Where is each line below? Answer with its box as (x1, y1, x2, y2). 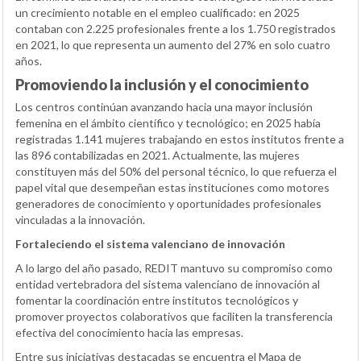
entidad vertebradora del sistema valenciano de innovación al (15, 277, 320, 292)
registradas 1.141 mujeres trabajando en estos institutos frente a (15, 132, 344, 147)
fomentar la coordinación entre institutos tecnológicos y (15, 293, 298, 308)
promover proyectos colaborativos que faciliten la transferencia (15, 309, 333, 324)
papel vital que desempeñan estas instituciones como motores (15, 180, 330, 195)
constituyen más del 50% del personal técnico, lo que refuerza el (15, 164, 337, 179)
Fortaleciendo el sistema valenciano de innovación (15, 237, 285, 251)
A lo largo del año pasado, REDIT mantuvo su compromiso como (15, 261, 333, 276)
